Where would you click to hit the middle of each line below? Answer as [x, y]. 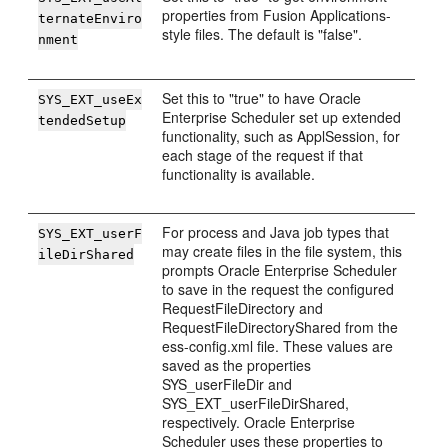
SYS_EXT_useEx [90, 99]
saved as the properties [237, 365]
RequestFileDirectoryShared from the [280, 327]
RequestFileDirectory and [243, 308]
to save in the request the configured [278, 289]
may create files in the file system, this [282, 251]
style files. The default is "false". [262, 34]
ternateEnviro [90, 18]
